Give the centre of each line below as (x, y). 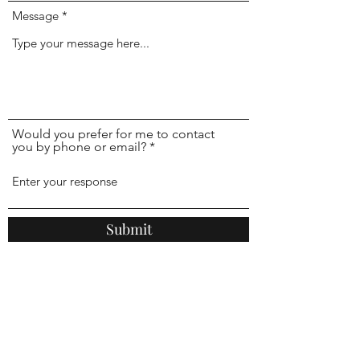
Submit (129, 229)
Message (35, 16)
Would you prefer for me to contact (113, 134)
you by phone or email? (79, 147)
